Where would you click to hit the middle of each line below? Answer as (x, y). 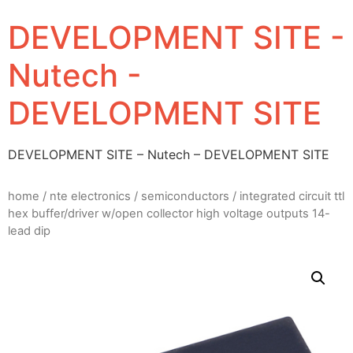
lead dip (29, 231)
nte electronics (90, 197)
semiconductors (185, 197)
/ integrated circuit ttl (287, 197)
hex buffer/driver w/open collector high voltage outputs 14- (169, 214)
